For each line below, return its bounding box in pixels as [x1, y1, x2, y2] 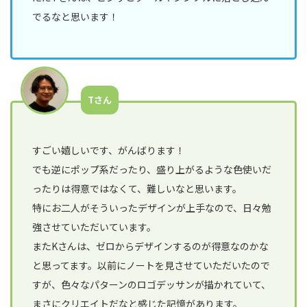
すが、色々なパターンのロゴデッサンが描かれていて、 [32, 278, 271, 292]
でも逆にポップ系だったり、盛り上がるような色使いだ [32, 162, 272, 177]
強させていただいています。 [32, 220, 157, 234]
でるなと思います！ [32, 9, 119, 23]
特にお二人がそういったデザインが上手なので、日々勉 [32, 201, 272, 215]
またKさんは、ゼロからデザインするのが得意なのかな [32, 239, 269, 254]
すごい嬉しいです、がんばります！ [32, 143, 186, 158]
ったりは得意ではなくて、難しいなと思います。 [32, 182, 243, 196]
